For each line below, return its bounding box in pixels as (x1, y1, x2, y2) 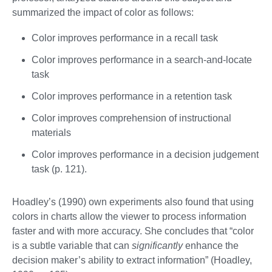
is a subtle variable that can (12, 240, 132, 251)
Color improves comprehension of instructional (32, 113, 231, 124)
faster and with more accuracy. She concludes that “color (12, 226, 254, 237)
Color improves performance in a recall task (32, 33, 218, 44)
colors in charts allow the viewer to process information (12, 211, 246, 222)
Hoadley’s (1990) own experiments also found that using (12, 197, 254, 208)
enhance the (183, 240, 239, 251)
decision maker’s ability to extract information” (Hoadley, (12, 255, 252, 266)
